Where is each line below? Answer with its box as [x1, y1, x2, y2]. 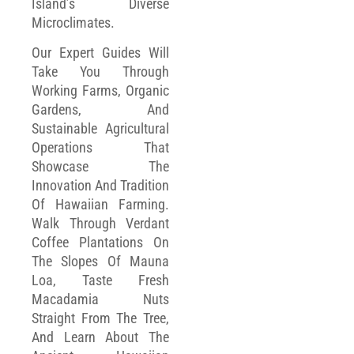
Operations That [32, 139, 169, 156]
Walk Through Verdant [32, 215, 169, 232]
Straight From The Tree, [32, 310, 169, 327]
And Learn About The [32, 329, 169, 346]
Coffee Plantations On [32, 234, 169, 251]
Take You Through [32, 63, 169, 81]
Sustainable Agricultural [32, 120, 169, 137]
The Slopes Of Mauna [32, 253, 169, 270]
